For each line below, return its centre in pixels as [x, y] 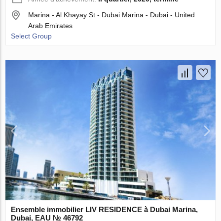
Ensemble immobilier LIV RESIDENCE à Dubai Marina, [105, 209]
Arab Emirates [51, 26]
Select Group [32, 36]
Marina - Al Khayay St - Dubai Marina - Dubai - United [112, 15]
